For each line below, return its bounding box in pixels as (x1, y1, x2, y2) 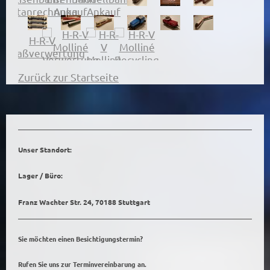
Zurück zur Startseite (18, 71, 119, 84)
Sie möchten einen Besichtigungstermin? (18, 233, 143, 243)
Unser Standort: (18, 144, 72, 154)
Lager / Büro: (18, 171, 63, 181)
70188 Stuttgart (95, 196, 150, 207)
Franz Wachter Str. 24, (18, 196, 95, 207)
